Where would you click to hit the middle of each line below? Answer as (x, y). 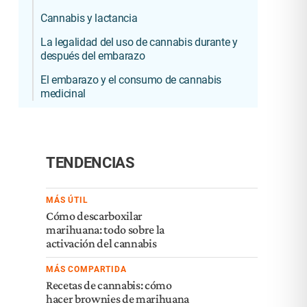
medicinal (63, 94)
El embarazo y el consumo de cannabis (131, 80)
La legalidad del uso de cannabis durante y (139, 42)
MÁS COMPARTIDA (86, 269)
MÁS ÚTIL (67, 200)
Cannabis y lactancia (89, 18)
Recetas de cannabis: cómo (109, 285)
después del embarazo (93, 56)
